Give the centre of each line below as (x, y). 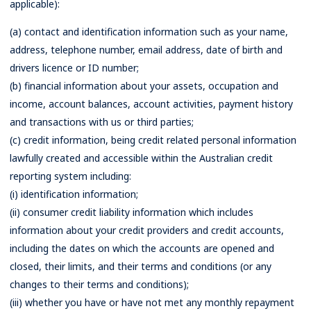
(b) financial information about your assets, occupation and (144, 86)
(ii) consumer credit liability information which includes (132, 212)
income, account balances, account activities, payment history (151, 104)
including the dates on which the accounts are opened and (142, 248)
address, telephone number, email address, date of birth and (146, 50)
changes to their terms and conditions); (99, 284)
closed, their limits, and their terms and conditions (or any (141, 266)
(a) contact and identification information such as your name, (149, 32)
